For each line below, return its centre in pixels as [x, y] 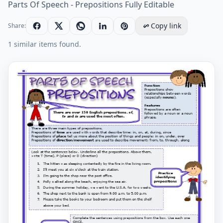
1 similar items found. [45, 44]
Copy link [166, 26]
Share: [17, 26]
